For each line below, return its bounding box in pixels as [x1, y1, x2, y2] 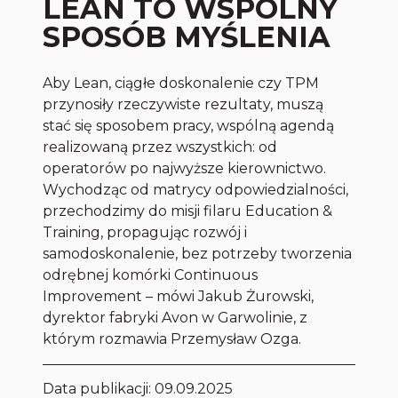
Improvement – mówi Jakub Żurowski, [43, 288, 314, 306]
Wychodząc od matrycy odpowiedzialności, [43, 181, 349, 199]
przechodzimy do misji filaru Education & [43, 203, 333, 220]
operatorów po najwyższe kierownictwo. [43, 160, 327, 178]
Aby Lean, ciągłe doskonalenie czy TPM [43, 75, 320, 92]
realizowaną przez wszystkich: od [43, 139, 278, 156]
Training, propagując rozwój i [43, 224, 248, 242]
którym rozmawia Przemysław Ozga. [43, 330, 302, 348]
